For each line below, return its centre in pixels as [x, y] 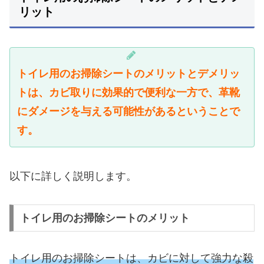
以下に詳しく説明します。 [73, 176]
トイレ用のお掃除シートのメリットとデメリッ [128, 74]
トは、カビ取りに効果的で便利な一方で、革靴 [128, 93]
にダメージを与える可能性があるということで [128, 112]
